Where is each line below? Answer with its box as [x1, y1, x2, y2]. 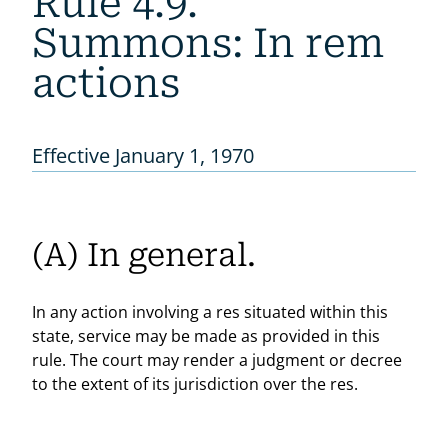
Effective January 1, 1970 [32, 141, 254, 169]
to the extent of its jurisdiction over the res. [32, 373, 358, 396]
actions [32, 59, 180, 107]
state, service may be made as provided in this [32, 325, 380, 348]
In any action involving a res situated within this [32, 301, 388, 324]
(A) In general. [32, 235, 256, 274]
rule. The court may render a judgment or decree [32, 349, 402, 372]
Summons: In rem [32, 19, 384, 67]
